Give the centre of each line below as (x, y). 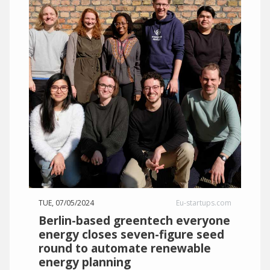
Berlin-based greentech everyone (134, 220)
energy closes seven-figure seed (131, 234)
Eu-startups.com (204, 203)
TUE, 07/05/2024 (66, 203)
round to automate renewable (125, 248)
